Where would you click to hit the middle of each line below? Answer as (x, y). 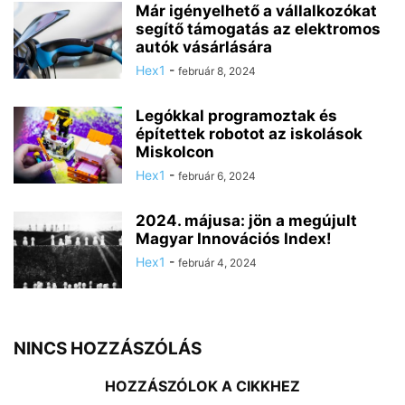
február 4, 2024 (217, 262)
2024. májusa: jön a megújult (246, 220)
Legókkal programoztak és (236, 115)
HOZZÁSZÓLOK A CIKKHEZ (202, 386)
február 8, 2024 (217, 71)
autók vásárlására (204, 47)
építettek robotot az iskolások (249, 133)
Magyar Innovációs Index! (234, 238)
